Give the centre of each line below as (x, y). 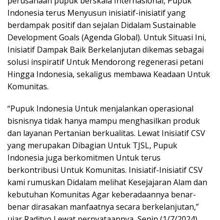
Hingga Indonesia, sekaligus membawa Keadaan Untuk (109, 74)
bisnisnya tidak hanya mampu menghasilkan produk (104, 121)
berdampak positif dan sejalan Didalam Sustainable (102, 25)
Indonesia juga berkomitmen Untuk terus (84, 158)
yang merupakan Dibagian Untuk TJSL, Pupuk (92, 145)
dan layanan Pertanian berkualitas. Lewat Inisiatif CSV (106, 133)
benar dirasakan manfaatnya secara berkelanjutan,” (103, 207)
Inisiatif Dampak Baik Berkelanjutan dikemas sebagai (106, 50)
